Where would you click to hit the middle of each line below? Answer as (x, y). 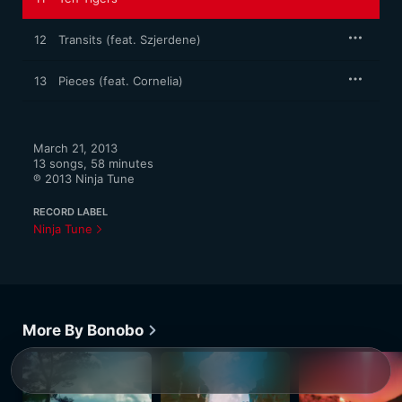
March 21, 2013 (75, 148)
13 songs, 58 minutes (93, 163)
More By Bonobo (83, 330)
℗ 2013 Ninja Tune (84, 179)
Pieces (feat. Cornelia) (121, 81)
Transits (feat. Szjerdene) (130, 39)
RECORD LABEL (70, 212)
